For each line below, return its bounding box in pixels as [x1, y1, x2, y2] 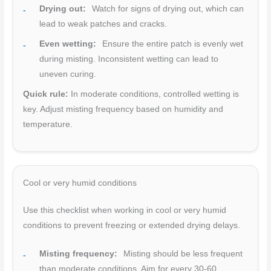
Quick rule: [23, 89, 69, 99]
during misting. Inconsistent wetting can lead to [39, 54, 219, 64]
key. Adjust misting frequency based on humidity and [23, 104, 224, 114]
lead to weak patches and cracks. [39, 19, 168, 28]
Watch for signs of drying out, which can [90, 4, 244, 13]
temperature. [23, 119, 73, 129]
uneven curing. [39, 69, 97, 79]
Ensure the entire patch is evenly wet [100, 39, 244, 48]
